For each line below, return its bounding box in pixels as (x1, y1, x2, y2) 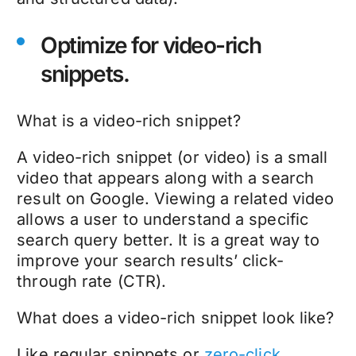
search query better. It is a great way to (17, 230, 320, 250)
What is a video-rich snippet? (17, 110, 242, 130)
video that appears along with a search (17, 168, 315, 188)
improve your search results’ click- (17, 250, 284, 270)
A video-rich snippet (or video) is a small (17, 147, 328, 167)
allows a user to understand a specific (17, 209, 309, 229)
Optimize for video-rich (41, 31, 261, 59)
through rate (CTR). (17, 271, 167, 291)
